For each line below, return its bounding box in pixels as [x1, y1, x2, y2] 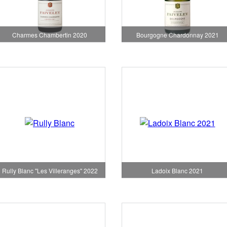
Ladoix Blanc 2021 [152, 166, 203, 175]
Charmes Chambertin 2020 [12, 30, 87, 39]
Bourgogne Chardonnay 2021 [136, 30, 219, 39]
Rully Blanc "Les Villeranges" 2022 [2, 166, 98, 175]
